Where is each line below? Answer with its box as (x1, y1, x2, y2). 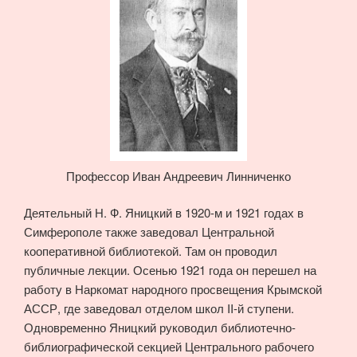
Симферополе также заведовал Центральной (24, 223, 274, 241)
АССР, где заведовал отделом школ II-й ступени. (24, 300, 294, 317)
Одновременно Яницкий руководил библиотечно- (24, 319, 296, 336)
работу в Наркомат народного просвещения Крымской (24, 280, 322, 298)
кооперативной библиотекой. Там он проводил (24, 242, 277, 260)
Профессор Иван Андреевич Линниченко (66, 167, 291, 184)
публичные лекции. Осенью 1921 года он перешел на (24, 261, 316, 279)
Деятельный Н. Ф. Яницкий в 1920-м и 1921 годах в (24, 204, 304, 222)
